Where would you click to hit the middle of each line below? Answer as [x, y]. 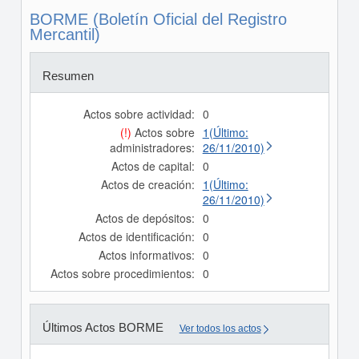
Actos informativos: [146, 255]
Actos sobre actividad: [139, 114]
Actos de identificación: [136, 236]
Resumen [68, 76]
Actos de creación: [147, 184]
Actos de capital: [153, 166]
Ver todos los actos [220, 329]
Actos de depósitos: [145, 218]
